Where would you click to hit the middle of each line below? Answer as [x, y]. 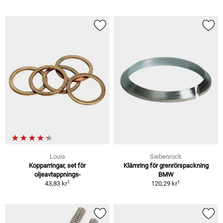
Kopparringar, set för [57, 166]
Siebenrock [166, 157]
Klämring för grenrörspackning [166, 166]
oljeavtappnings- [57, 175]
